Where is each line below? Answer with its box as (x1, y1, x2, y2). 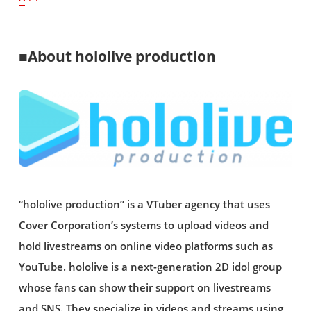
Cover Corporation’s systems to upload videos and (18, 217, 269, 233)
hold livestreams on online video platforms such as (18, 238, 273, 253)
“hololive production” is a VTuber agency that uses (18, 196, 270, 212)
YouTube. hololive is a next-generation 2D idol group (18, 259, 282, 274)
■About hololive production (18, 46, 216, 66)
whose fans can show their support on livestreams (18, 280, 271, 295)
